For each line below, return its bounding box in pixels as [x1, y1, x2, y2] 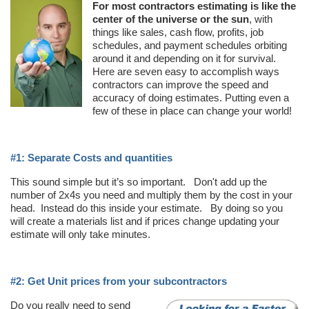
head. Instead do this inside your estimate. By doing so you [10, 201, 283, 214]
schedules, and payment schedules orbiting [92, 39, 287, 51]
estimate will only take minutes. [10, 228, 150, 240]
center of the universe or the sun [92, 12, 249, 25]
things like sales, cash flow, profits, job [92, 26, 263, 38]
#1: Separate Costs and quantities [10, 151, 172, 163]
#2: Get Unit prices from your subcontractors [10, 275, 227, 287]
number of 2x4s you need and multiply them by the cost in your [10, 188, 292, 201]
